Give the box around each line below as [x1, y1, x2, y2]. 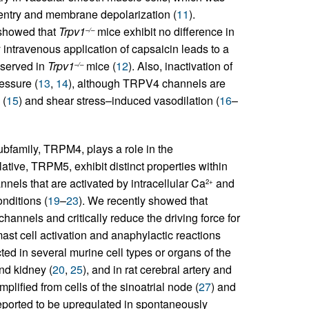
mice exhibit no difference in [94, 23, 235, 39]
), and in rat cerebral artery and [82, 261, 232, 277]
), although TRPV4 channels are [68, 74, 226, 91]
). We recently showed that [78, 192, 208, 208]
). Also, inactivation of [128, 57, 232, 74]
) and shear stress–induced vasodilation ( [18, 92, 219, 108]
